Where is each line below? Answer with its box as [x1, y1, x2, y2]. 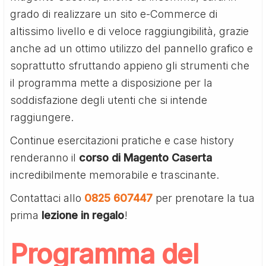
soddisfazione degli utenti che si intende [10, 93, 208, 106]
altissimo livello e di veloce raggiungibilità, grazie [10, 24, 249, 37]
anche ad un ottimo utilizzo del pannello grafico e [10, 42, 254, 55]
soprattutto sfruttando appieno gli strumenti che [10, 59, 250, 72]
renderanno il [10, 151, 80, 164]
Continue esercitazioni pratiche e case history [10, 134, 235, 147]
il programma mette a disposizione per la [10, 76, 213, 89]
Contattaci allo [10, 191, 85, 204]
